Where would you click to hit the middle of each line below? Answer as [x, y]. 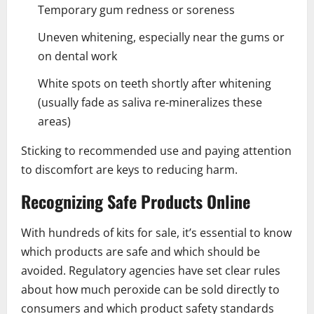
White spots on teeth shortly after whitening [155, 83]
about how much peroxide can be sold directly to [150, 289]
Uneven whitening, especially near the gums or [161, 37]
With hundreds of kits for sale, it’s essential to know [156, 232]
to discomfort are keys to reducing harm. [129, 169]
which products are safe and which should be [141, 251]
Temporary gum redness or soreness [136, 9]
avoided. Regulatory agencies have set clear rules [151, 270]
